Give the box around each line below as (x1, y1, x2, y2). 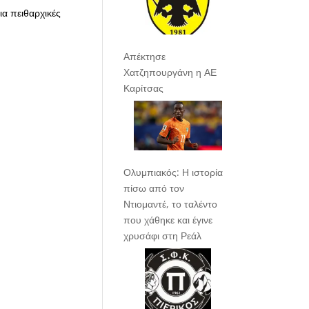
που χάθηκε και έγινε (123, 213, 213, 227)
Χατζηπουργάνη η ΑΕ (123, 66, 217, 79)
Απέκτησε (123, 50, 166, 63)
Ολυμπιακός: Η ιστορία (123, 166, 223, 179)
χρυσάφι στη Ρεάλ (123, 229, 202, 243)
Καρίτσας (123, 81, 164, 95)
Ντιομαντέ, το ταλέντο (123, 197, 218, 211)
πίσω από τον (123, 181, 185, 195)
